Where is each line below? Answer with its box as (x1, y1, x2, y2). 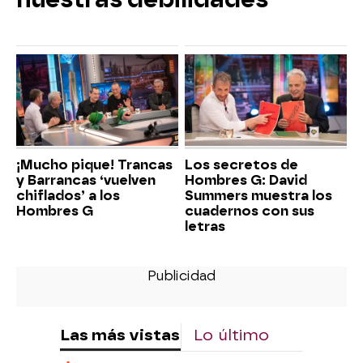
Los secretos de (185, 156, 298, 173)
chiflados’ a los (16, 187, 120, 203)
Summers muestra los (185, 187, 332, 203)
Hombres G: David (185, 172, 307, 188)
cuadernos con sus (185, 203, 314, 219)
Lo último (194, 325, 269, 344)
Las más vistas (60, 325, 180, 344)
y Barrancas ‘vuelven (16, 172, 156, 188)
